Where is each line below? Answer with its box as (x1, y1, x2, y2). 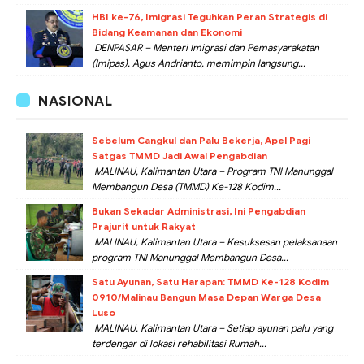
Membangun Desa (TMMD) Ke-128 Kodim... (92, 180, 281, 193)
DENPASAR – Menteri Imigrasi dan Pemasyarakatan (92, 41, 319, 54)
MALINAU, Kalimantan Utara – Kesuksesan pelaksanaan (92, 236, 337, 249)
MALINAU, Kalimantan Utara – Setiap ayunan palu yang (92, 322, 333, 335)
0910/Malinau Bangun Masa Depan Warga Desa (92, 291, 321, 304)
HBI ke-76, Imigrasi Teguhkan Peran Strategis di (92, 11, 327, 24)
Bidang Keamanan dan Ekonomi (92, 26, 242, 39)
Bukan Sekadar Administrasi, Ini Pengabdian (92, 205, 305, 218)
